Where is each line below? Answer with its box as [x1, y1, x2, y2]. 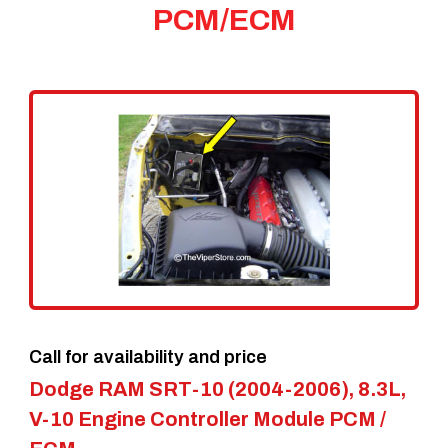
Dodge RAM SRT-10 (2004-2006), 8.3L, [28, 377, 406, 400]
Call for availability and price [28, 346, 267, 367]
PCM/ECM [152, 3, 296, 36]
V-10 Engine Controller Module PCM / [28, 407, 386, 430]
